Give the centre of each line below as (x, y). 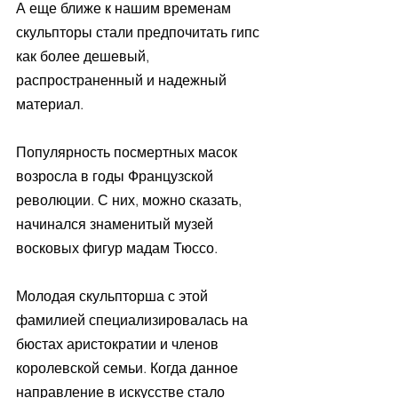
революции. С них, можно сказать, (131, 199)
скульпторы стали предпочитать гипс (139, 32)
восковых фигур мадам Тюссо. (117, 247)
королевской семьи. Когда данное (129, 367)
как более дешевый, (84, 56)
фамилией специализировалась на (134, 319)
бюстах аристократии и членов (119, 343)
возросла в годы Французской (116, 175)
